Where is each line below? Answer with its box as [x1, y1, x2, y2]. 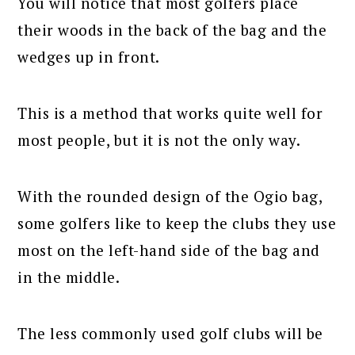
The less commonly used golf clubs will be [17, 323, 323, 344]
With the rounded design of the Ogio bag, [17, 186, 323, 207]
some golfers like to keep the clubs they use [17, 213, 337, 234]
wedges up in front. [17, 47, 160, 67]
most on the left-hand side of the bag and [17, 240, 320, 261]
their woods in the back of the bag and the [17, 20, 327, 40]
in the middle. [17, 267, 120, 288]
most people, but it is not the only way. [17, 130, 301, 151]
